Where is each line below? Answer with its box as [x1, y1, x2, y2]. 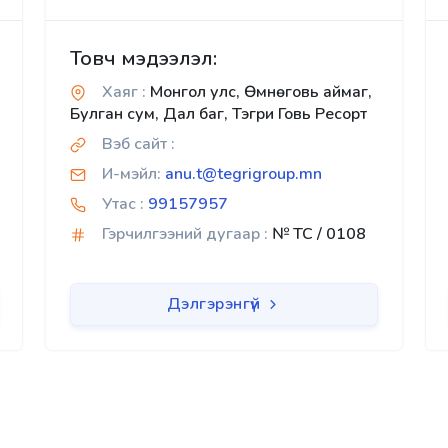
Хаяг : [102, 81, 146, 104]
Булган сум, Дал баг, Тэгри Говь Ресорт [70, 103, 367, 126]
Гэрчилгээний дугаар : [102, 223, 268, 246]
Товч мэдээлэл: [70, 45, 217, 73]
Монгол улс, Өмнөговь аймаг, [146, 81, 372, 104]
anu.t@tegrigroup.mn [165, 163, 322, 186]
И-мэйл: [102, 163, 161, 186]
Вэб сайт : [102, 133, 175, 156]
